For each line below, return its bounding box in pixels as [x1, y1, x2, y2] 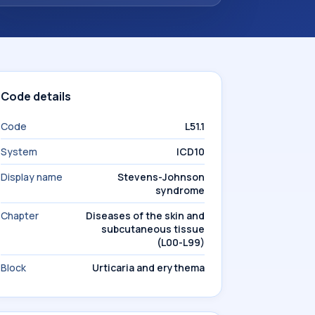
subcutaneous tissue [101, 222, 205, 236]
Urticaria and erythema [92, 261, 205, 274]
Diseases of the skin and [86, 209, 205, 222]
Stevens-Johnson [117, 170, 205, 184]
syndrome [155, 184, 205, 197]
